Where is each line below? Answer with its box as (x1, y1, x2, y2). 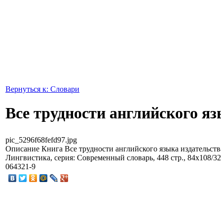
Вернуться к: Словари (5, 85, 79, 93)
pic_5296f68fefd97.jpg (5, 135, 77, 144)
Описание (5, 144, 39, 153)
